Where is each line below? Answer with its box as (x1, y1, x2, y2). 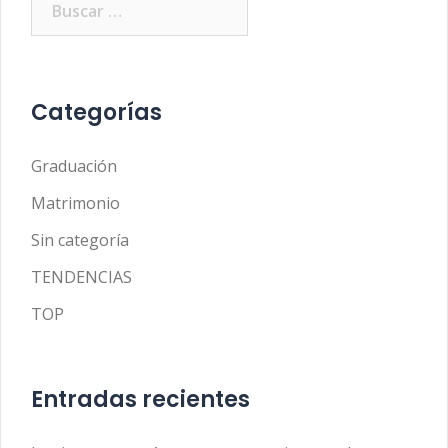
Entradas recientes (31, 384, 250, 415)
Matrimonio (31, 192, 120, 214)
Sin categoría (31, 229, 129, 251)
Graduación (31, 155, 117, 177)
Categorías (31, 97, 162, 128)
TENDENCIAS (31, 266, 132, 288)
